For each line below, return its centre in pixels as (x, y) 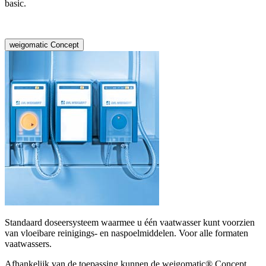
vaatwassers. (28, 243)
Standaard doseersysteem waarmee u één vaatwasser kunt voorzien (130, 222)
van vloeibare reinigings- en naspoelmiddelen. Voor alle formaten (126, 233)
